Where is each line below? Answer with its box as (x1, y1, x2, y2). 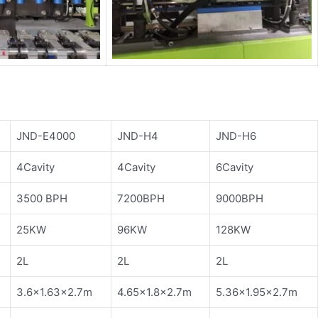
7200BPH (117, 192, 165, 206)
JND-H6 (216, 129, 256, 143)
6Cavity (216, 160, 253, 175)
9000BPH (216, 192, 263, 206)
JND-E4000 (16, 129, 75, 143)
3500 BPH (16, 192, 67, 206)
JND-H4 (117, 129, 158, 143)
